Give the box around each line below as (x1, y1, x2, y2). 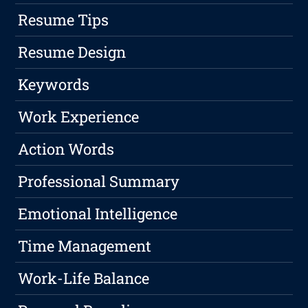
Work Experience (18, 107, 140, 127)
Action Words (18, 139, 115, 159)
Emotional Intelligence (18, 203, 178, 224)
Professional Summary (18, 171, 180, 192)
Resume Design (18, 42, 126, 63)
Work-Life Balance (18, 268, 150, 289)
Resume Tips (18, 10, 109, 30)
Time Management (18, 236, 152, 256)
